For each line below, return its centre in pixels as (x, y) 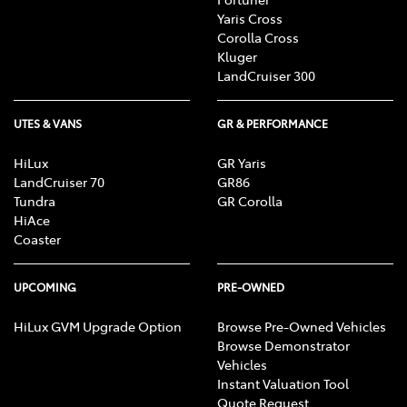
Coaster (37, 239)
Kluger (237, 57)
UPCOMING (45, 288)
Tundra (35, 201)
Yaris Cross (250, 19)
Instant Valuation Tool (283, 384)
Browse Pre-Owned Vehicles (302, 327)
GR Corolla (250, 201)
